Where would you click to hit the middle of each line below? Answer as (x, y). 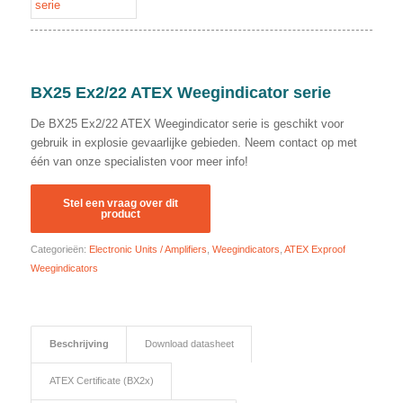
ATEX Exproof (314, 249)
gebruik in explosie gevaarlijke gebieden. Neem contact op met (193, 142)
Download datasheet (189, 343)
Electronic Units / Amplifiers (148, 249)
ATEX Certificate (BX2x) (101, 380)
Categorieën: (59, 249)
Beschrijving (79, 343)
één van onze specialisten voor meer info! (139, 161)
